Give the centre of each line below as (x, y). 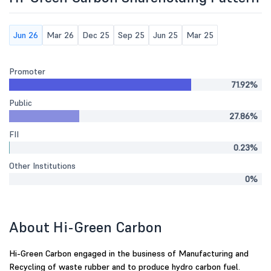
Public (21, 103)
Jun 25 (165, 35)
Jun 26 (26, 35)
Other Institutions (42, 166)
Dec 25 (96, 35)
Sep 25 (131, 35)
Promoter (27, 71)
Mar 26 (60, 35)
